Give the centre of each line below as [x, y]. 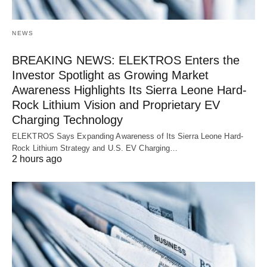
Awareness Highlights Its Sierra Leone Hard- [129, 90]
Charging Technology [67, 119]
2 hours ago [37, 159]
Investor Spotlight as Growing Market [110, 75]
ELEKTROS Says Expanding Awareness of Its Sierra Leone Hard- [128, 136]
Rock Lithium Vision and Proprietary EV [116, 105]
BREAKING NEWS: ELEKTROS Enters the [126, 60]
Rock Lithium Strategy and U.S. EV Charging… [95, 148]
